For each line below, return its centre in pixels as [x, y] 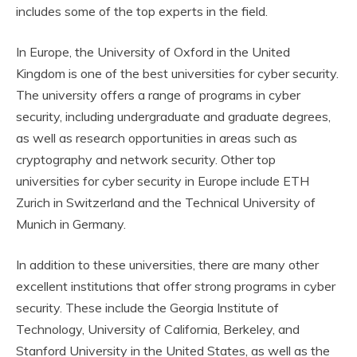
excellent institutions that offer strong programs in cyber [176, 286]
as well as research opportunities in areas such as [157, 138]
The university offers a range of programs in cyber [158, 95]
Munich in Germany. [71, 224]
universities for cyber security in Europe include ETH [163, 181]
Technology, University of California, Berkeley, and [158, 330]
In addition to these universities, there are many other [167, 265]
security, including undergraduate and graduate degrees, [173, 117]
